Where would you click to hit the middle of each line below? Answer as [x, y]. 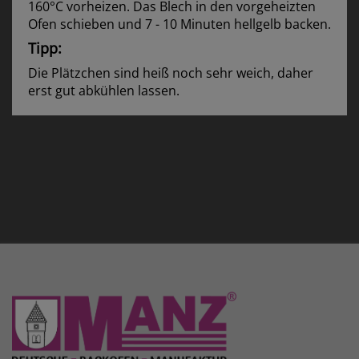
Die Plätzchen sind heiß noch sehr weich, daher [171, 73]
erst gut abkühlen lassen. [104, 91]
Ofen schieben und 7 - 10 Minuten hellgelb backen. [179, 24]
